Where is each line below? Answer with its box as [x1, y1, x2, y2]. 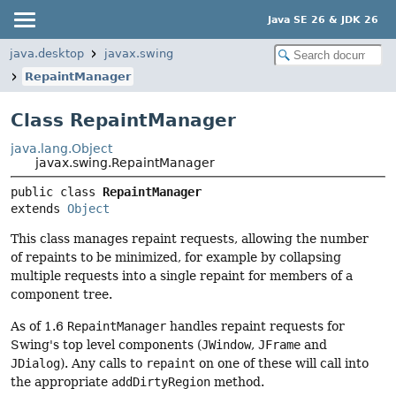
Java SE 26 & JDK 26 [268, 13, 378, 26]
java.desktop [10, 47, 84, 60]
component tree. [11, 287, 112, 302]
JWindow [202, 337, 251, 352]
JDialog [11, 355, 60, 370]
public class [11, 185, 103, 200]
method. [210, 374, 264, 389]
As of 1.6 [11, 318, 67, 333]
